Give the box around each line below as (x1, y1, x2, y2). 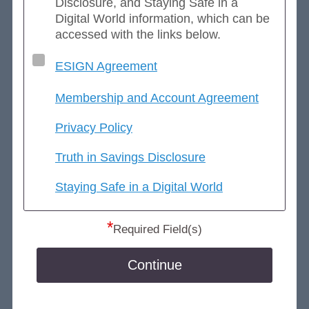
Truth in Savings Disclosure (54, 150, 206, 164)
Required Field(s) (112, 222, 202, 236)
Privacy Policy (54, 120, 132, 134)
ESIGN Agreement (54, 59, 157, 73)
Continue (128, 257, 183, 272)
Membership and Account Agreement (54, 90, 259, 105)
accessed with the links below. (54, 27, 221, 41)
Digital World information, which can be (54, 11, 270, 26)
